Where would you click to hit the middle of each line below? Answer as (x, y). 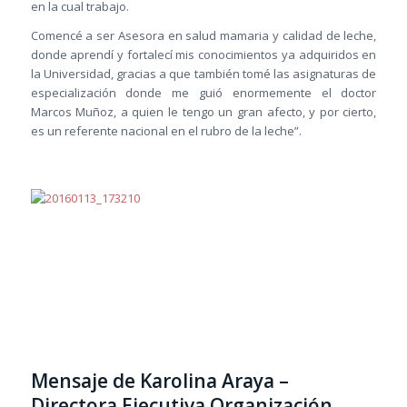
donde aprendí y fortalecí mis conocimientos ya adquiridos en (203, 54)
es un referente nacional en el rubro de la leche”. (166, 130)
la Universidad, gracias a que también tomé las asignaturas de (203, 73)
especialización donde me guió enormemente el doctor (203, 92)
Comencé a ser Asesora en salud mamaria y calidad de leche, (203, 35)
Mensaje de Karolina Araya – (159, 381)
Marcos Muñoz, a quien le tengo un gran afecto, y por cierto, (203, 111)
